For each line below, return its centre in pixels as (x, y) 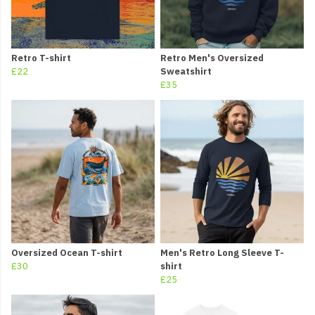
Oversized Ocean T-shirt (67, 253)
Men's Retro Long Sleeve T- (222, 253)
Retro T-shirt (41, 58)
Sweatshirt (186, 72)
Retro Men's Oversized (212, 58)
